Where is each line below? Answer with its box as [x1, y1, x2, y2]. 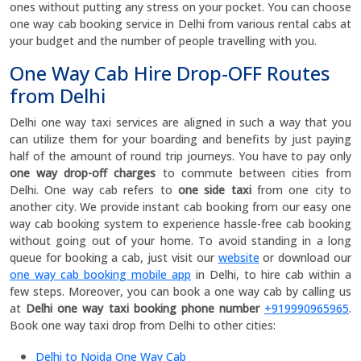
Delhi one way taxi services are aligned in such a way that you [10, 114, 351, 130]
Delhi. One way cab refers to [10, 182, 178, 197]
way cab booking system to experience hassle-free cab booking [10, 216, 351, 231]
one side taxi [178, 182, 251, 197]
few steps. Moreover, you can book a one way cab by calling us [10, 284, 351, 299]
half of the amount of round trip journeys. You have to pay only [10, 148, 351, 164]
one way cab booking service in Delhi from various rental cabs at [10, 16, 351, 31]
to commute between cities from [162, 165, 351, 180]
